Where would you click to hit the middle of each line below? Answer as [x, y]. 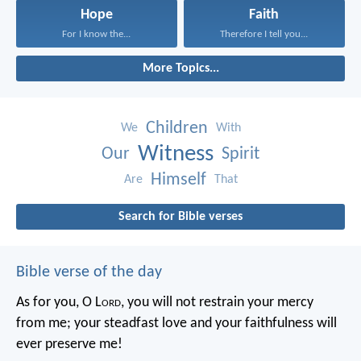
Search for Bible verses [180, 216]
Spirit [241, 154]
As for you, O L [59, 302]
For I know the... [97, 34]
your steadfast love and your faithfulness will [204, 323]
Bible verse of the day [89, 272]
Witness [176, 154]
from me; [44, 323]
